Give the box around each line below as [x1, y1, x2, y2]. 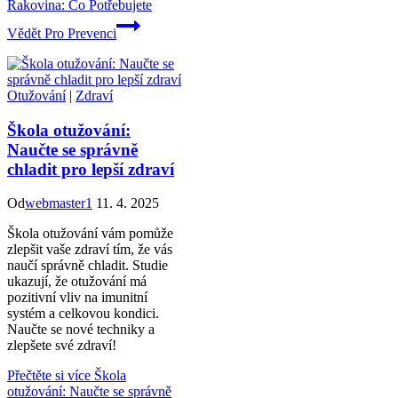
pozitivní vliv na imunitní [7, 290, 147, 306]
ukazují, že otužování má [7, 274, 147, 290]
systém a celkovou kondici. [7, 306, 159, 322]
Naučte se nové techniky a [7, 322, 155, 338]
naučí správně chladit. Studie [7, 258, 168, 274]
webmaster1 [25, 195, 92, 211]
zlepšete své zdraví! [7, 338, 116, 354]
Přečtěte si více [7, 368, 91, 384]
